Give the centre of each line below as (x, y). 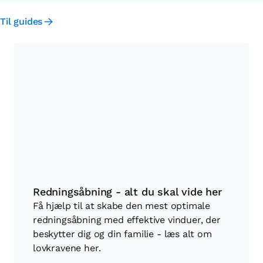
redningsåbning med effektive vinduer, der (127, 220)
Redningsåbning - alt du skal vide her (127, 192)
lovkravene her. (67, 248)
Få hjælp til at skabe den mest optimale (122, 206)
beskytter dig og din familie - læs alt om (122, 234)
